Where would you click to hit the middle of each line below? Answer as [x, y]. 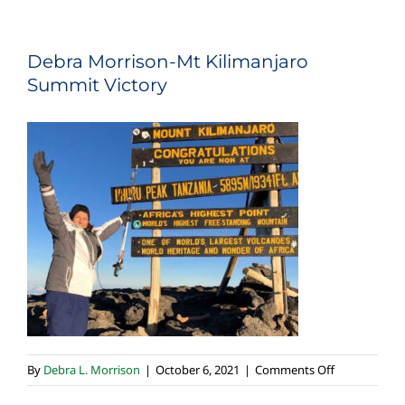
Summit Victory [97, 85]
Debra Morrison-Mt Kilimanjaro [168, 61]
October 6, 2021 [198, 369]
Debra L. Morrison [92, 369]
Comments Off [295, 369]
